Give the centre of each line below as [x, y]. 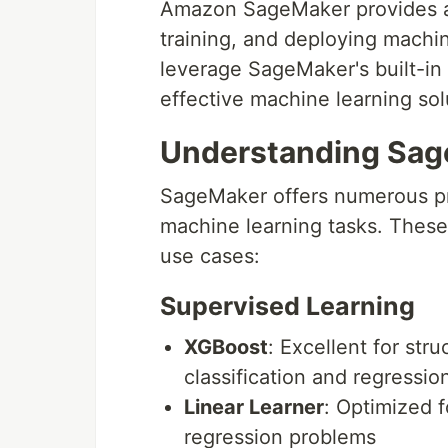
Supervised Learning [287, 306]
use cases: [210, 256]
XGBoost [226, 347]
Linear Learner [254, 407]
